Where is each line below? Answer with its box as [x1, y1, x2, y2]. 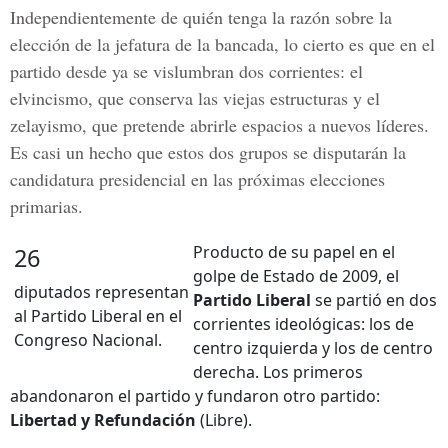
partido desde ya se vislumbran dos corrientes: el [10, 59, 363, 83]
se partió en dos [311, 289, 437, 311]
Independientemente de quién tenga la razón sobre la [10, 5, 392, 29]
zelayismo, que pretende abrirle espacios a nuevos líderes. [10, 113, 429, 137]
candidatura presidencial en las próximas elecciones [10, 167, 385, 191]
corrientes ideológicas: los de [193, 313, 414, 335]
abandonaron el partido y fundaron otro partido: [10, 385, 380, 407]
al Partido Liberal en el [14, 305, 182, 327]
